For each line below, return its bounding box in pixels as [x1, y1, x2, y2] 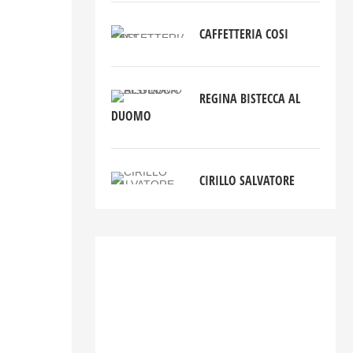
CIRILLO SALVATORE [199, 172, 295, 190]
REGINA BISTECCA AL [199, 90, 301, 108]
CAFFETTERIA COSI [199, 25, 289, 43]
